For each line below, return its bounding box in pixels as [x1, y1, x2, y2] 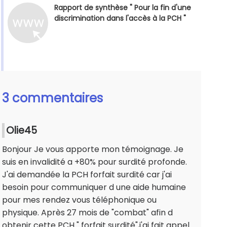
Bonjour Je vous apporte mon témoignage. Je [2, 143, 183, 156]
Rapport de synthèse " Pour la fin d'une [54, 3, 191, 13]
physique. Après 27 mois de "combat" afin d [2, 207, 173, 219]
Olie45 [6, 124, 37, 138]
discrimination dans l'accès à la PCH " [54, 13, 186, 24]
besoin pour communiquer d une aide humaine [2, 181, 186, 194]
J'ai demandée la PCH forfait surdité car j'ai [2, 169, 172, 181]
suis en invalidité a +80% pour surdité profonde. [2, 156, 187, 168]
